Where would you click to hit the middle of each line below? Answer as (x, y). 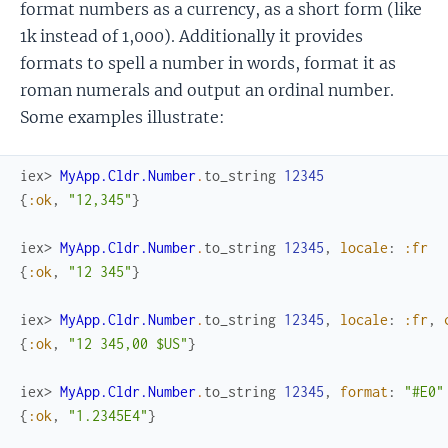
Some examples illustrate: (122, 116)
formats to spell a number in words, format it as (208, 62)
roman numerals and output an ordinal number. (207, 89)
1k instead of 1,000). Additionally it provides (191, 35)
